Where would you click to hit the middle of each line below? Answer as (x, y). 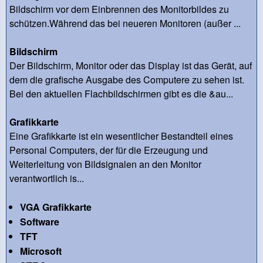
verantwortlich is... (47, 178)
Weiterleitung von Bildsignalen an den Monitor (105, 164)
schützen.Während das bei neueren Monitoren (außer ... (125, 23)
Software (39, 221)
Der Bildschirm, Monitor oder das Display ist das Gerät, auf (131, 65)
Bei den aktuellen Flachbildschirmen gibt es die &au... (121, 93)
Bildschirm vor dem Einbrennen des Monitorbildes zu (119, 9)
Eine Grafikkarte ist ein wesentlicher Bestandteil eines (121, 136)
